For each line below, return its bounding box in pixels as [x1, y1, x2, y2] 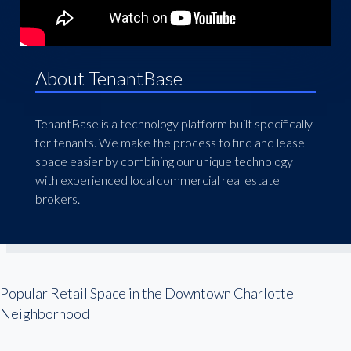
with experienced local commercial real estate [34, 172, 280, 187]
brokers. [34, 191, 80, 206]
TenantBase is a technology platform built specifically [34, 116, 313, 131]
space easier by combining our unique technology [34, 154, 293, 168]
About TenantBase [34, 67, 183, 89]
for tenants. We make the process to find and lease [34, 135, 305, 150]
